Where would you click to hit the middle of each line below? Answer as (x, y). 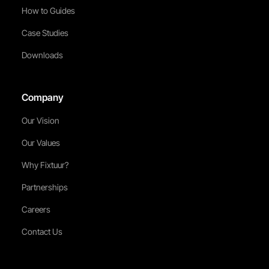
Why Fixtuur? (45, 165)
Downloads (42, 55)
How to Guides (48, 11)
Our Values (41, 143)
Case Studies (45, 33)
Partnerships (44, 187)
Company (42, 98)
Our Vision (40, 121)
